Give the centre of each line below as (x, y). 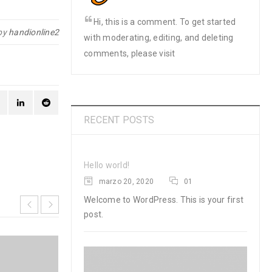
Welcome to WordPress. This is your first (164, 200)
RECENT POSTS (119, 120)
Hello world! (107, 165)
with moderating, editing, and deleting (159, 38)
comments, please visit (130, 53)
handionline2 (34, 32)
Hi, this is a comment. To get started (165, 22)
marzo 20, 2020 (125, 182)
